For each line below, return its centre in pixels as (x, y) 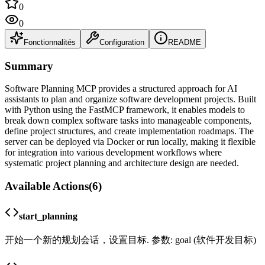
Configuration (122, 42)
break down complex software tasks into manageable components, (128, 121)
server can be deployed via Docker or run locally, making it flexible (130, 142)
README (185, 42)
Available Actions (47, 186)
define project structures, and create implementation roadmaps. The (129, 131)
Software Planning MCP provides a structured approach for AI (121, 89)
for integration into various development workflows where (113, 153)
